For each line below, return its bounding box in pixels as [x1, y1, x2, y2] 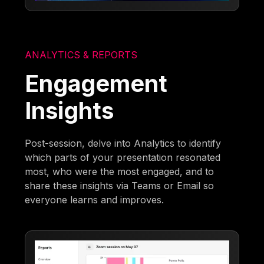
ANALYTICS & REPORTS [25, 48, 138, 61]
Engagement [25, 69, 168, 97]
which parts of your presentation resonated [25, 151, 221, 163]
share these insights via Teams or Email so [25, 179, 214, 192]
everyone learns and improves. [25, 193, 164, 206]
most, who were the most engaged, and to [25, 165, 214, 177]
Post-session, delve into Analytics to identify [25, 137, 222, 149]
